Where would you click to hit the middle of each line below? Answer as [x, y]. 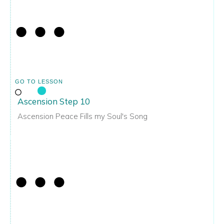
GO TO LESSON [39, 81]
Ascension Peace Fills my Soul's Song [82, 116]
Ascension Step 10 [54, 101]
